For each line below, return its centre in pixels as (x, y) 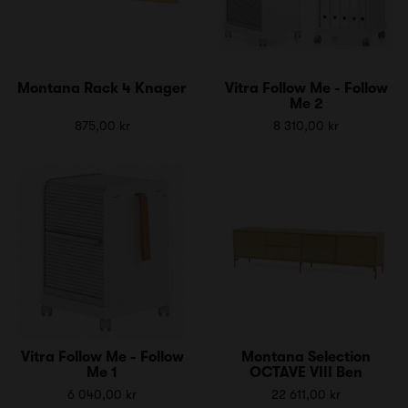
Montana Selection (306, 357)
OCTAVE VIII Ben (306, 372)
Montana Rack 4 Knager (102, 88)
